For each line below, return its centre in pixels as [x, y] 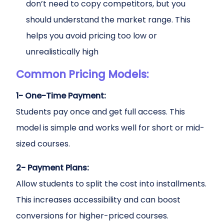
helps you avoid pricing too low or [91, 36]
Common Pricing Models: [82, 74]
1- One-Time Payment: [61, 96]
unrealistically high [62, 52]
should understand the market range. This [108, 20]
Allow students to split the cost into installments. [111, 184]
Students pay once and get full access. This [100, 112]
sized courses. [43, 144]
